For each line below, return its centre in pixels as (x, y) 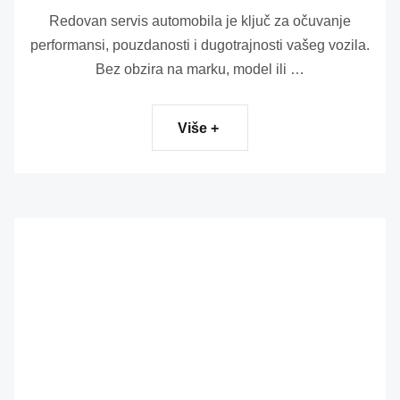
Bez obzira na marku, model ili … (200, 70)
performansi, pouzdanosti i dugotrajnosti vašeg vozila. (200, 46)
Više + (198, 129)
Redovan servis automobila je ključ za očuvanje (200, 21)
